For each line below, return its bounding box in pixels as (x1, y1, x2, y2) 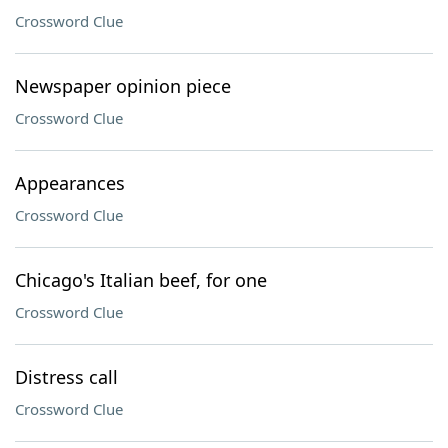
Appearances (15, 171, 125, 195)
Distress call (15, 365, 118, 389)
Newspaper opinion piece (15, 74, 231, 98)
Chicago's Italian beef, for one (15, 268, 267, 292)
